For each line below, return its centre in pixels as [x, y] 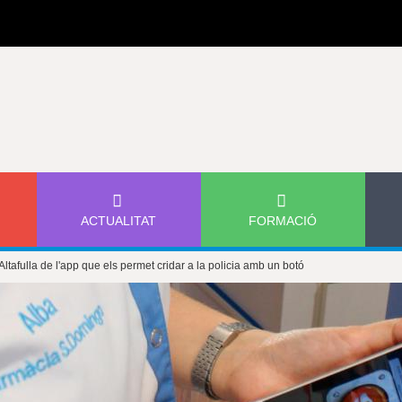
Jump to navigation [201, 10]
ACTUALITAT [119, 221]
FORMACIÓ [283, 221]
